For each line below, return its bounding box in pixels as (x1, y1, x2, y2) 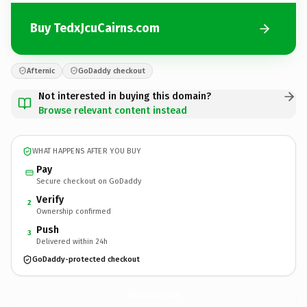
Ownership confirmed (36, 206, 111, 216)
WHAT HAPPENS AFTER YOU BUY (32, 147, 141, 156)
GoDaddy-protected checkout (32, 255, 140, 264)
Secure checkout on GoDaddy (36, 176, 141, 186)
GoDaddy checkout (78, 66, 145, 75)
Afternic (27, 66, 55, 75)
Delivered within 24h (36, 236, 108, 246)
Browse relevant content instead (38, 104, 187, 116)
